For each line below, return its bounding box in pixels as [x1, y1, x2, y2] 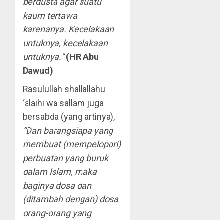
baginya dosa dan [23, 180, 91, 191]
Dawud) [23, 65, 53, 76]
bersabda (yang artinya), [23, 111, 115, 122]
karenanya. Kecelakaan [23, 24, 114, 34]
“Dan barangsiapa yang [23, 125, 113, 136]
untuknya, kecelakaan [23, 38, 108, 48]
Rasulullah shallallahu [23, 84, 105, 94]
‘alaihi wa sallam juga [23, 98, 104, 108]
